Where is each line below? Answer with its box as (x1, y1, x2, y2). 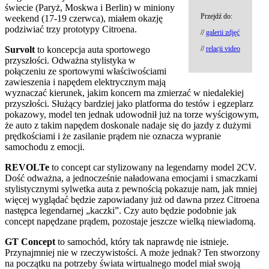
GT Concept (5, 236, 55, 247)
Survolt (5, 44, 35, 55)
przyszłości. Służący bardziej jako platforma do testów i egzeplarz (5, 98, 253, 109)
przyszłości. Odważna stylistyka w (5, 55, 136, 65)
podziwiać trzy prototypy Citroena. (5, 23, 137, 34)
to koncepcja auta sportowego (35, 44, 150, 55)
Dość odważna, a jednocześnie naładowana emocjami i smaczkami (5, 172, 258, 183)
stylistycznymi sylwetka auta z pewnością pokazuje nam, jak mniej (5, 183, 257, 194)
